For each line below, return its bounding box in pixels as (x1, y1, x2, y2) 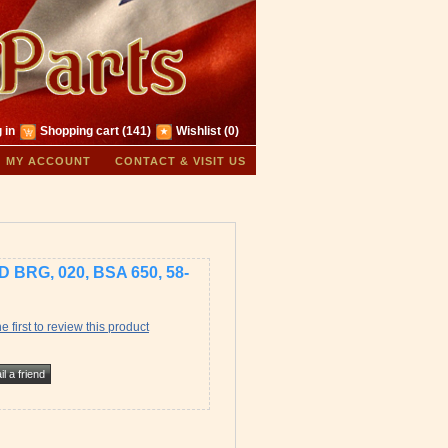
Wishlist (176, 124, 221, 138)
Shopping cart (40, 124, 119, 138)
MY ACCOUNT (6, 154, 91, 167)
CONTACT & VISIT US (115, 154, 246, 167)
